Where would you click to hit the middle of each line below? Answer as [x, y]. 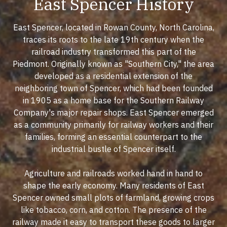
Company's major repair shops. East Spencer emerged [113, 113]
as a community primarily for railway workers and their [113, 125]
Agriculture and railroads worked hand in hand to [113, 174]
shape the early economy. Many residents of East [113, 186]
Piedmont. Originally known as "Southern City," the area [113, 64]
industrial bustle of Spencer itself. [113, 149]
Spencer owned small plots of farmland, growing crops [113, 198]
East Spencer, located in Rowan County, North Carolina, [113, 28]
